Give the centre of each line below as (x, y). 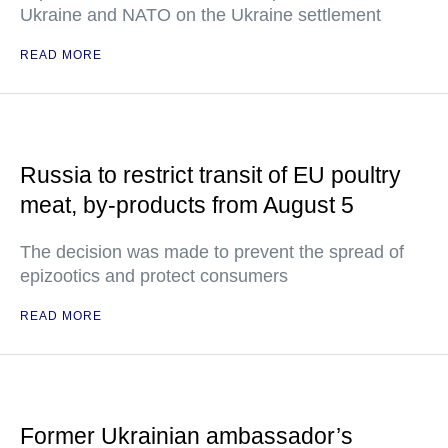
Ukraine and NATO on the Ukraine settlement (200, 14)
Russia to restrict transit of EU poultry (210, 174)
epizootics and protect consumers (154, 275)
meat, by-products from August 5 (187, 204)
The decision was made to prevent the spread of (212, 251)
